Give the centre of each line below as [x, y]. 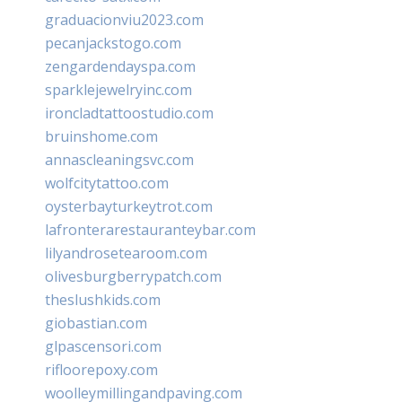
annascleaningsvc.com [119, 159]
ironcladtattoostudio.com [129, 113]
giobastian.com [96, 323]
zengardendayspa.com [120, 66]
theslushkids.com [103, 299]
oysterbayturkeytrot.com [129, 206]
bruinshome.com [101, 136]
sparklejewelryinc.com [118, 89]
